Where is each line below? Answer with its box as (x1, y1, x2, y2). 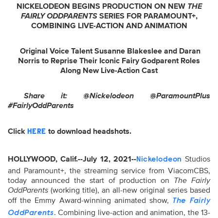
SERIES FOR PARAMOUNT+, (97, 11, 198, 21)
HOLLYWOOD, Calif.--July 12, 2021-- (8, 154, 137, 164)
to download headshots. (46, 127, 131, 136)
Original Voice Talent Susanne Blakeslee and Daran (19, 46, 200, 56)
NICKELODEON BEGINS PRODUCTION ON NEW (16, 1, 187, 11)
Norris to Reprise (18, 56, 79, 66)
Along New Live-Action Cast (60, 66, 158, 75)
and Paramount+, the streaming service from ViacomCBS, (8, 166, 210, 176)
